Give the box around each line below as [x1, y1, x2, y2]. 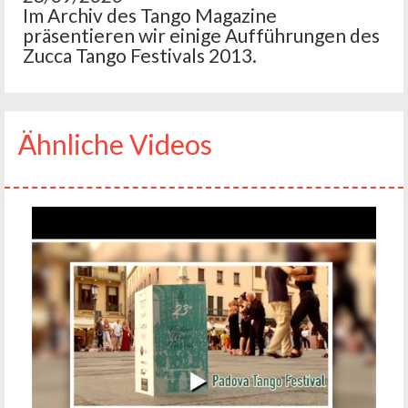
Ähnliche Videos [18, 127, 212, 161]
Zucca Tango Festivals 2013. [23, 44, 257, 67]
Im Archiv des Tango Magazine [23, 4, 277, 27]
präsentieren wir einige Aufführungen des [23, 24, 380, 47]
